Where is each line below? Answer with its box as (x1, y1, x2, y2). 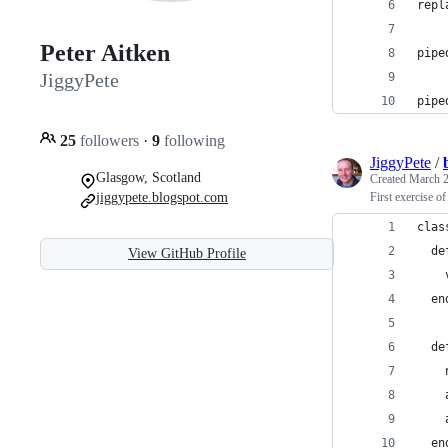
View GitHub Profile (128, 245, 246, 261)
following (160, 131, 225, 149)
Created (370, 172, 409, 186)
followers (76, 131, 143, 149)
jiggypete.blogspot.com (96, 189, 228, 205)
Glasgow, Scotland (96, 169, 201, 185)
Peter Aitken (40, 40, 170, 67)
